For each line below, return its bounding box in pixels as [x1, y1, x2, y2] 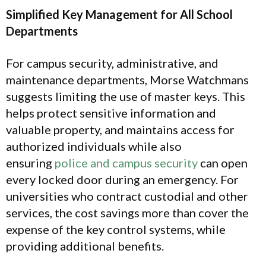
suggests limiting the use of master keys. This [6, 89, 245, 104]
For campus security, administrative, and [6, 56, 218, 71]
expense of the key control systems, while [6, 222, 226, 237]
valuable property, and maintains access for [6, 122, 235, 137]
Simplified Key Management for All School [6, 7, 233, 21]
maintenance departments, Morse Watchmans [6, 72, 249, 87]
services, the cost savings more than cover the [6, 205, 249, 220]
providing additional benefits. [6, 239, 164, 254]
